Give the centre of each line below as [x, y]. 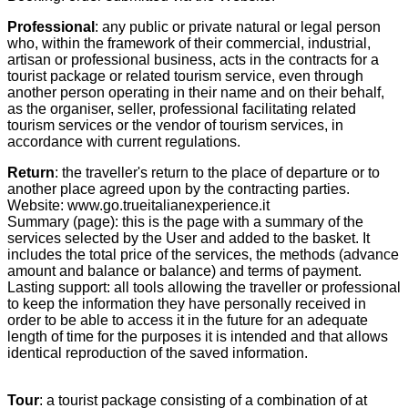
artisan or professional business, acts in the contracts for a [193, 59]
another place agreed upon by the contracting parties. [180, 189]
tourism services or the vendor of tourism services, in [175, 125]
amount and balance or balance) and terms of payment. [184, 270]
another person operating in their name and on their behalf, [196, 92]
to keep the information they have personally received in [187, 303]
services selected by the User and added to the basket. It [189, 238]
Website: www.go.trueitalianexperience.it [138, 205]
